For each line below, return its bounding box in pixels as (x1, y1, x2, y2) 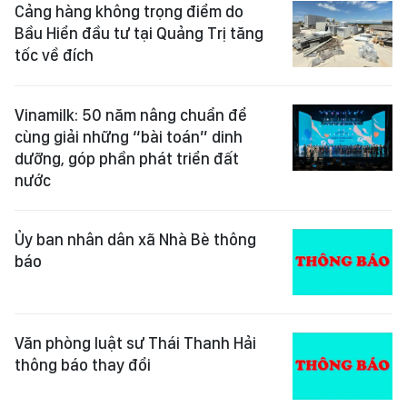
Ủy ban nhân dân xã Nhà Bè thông (15, 229, 256, 249)
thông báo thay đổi (15, 355, 151, 375)
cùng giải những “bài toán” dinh (15, 126, 243, 146)
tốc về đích (15, 45, 94, 65)
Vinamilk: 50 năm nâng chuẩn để (15, 104, 247, 124)
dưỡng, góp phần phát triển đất (15, 148, 239, 168)
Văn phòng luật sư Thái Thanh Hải (15, 333, 256, 353)
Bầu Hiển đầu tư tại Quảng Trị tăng (15, 23, 263, 43)
